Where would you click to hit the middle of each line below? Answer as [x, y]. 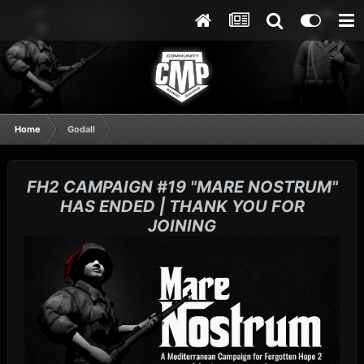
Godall [81, 129]
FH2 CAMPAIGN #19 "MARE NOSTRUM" [182, 187]
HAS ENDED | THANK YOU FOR [182, 207]
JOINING [182, 226]
